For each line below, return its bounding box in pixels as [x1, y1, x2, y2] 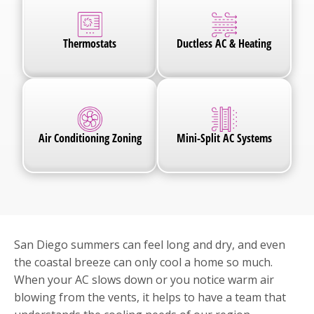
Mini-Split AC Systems [176, 130, 272, 146]
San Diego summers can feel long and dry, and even [14, 236, 285, 252]
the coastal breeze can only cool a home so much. [14, 254, 273, 270]
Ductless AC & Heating [177, 35, 272, 51]
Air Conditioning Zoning [38, 130, 142, 146]
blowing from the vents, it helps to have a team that [14, 289, 286, 305]
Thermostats [63, 35, 117, 51]
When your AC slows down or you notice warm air [14, 271, 274, 287]
